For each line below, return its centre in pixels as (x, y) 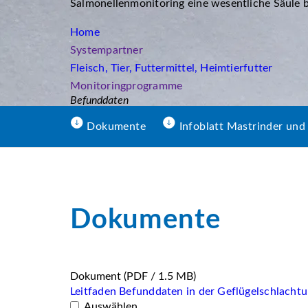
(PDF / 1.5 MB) (160, 276)
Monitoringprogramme (126, 86)
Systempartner (107, 50)
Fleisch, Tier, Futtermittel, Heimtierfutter (172, 68)
